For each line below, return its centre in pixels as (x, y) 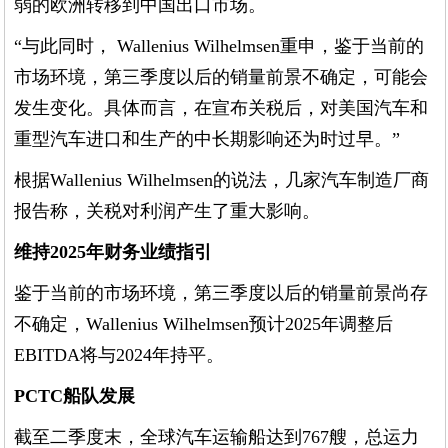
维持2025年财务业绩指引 (113, 252)
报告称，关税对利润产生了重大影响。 (167, 211)
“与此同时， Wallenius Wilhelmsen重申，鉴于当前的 (219, 46)
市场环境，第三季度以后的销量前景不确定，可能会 (221, 77)
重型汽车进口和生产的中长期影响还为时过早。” (207, 139)
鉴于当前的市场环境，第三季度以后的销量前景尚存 (221, 293)
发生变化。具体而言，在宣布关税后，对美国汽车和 (221, 108)
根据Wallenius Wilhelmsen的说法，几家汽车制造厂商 (222, 180)
